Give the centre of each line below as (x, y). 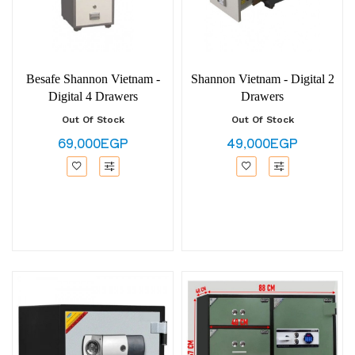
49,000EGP (262, 143)
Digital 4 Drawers (93, 96)
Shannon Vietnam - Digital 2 (262, 79)
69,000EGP (93, 143)
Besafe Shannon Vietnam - (93, 79)
